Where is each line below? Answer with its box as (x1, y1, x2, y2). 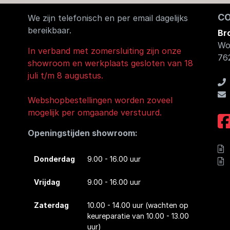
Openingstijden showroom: (28, 128, 138, 139)
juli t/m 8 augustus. (28, 70, 104, 81)
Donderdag (34, 155, 75, 164)
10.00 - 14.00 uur (87, 201, 146, 210)
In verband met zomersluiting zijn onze (28, 46, 182, 56)
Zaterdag (34, 201, 69, 210)
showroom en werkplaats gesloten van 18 (28, 58, 194, 69)
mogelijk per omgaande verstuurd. (28, 107, 162, 118)
